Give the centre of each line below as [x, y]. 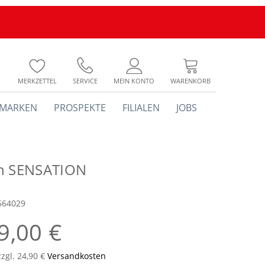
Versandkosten [77, 256]
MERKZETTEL [37, 81]
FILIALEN [141, 108]
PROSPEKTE [80, 108]
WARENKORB [190, 81]
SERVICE [85, 81]
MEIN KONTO [134, 81]
